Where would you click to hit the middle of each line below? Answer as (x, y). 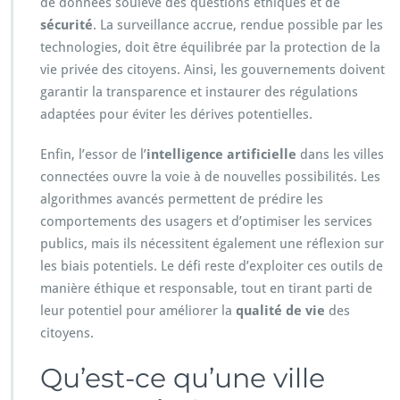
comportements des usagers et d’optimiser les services (206, 222)
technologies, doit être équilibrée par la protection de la (210, 48)
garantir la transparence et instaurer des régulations (199, 92)
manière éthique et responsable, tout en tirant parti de (206, 289)
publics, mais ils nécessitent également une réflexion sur (212, 244)
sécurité (67, 25)
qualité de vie (280, 311)
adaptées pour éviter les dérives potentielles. (176, 115)
